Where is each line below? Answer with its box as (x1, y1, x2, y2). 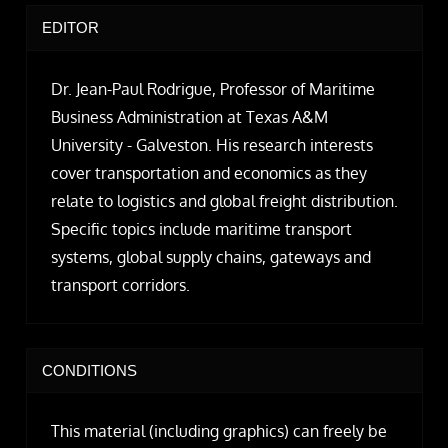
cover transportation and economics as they (50, 162, 367, 183)
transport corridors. (50, 274, 190, 295)
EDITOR (41, 19, 99, 37)
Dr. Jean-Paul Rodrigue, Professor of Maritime (50, 78, 375, 99)
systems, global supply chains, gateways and (50, 246, 371, 267)
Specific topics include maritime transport (50, 218, 352, 239)
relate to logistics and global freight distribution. (50, 190, 398, 211)
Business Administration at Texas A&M (50, 106, 328, 127)
